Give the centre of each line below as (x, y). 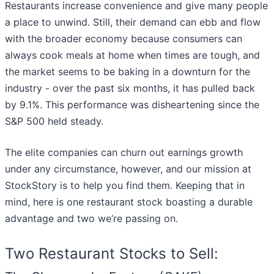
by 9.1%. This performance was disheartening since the (132, 105)
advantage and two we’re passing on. (91, 219)
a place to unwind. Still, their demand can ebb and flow (133, 22)
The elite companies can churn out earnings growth (124, 153)
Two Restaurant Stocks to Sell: (112, 254)
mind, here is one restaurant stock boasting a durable (129, 202)
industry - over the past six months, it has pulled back (130, 88)
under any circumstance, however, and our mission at (128, 169)
